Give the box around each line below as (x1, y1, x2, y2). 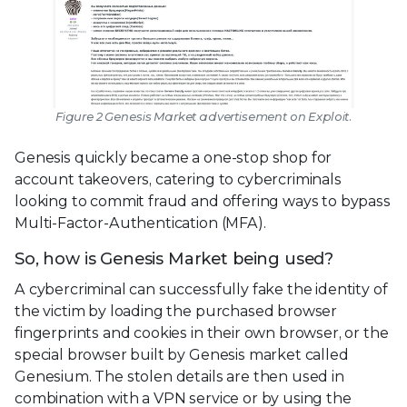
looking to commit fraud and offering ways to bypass (15, 192, 391, 210)
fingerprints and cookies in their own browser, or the (15, 323, 389, 342)
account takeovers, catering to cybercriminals (15, 170, 342, 188)
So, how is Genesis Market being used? (15, 248, 334, 269)
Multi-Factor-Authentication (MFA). (15, 213, 266, 232)
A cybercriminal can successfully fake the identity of (15, 280, 388, 298)
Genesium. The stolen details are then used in (15, 367, 344, 385)
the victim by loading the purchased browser (15, 302, 338, 320)
